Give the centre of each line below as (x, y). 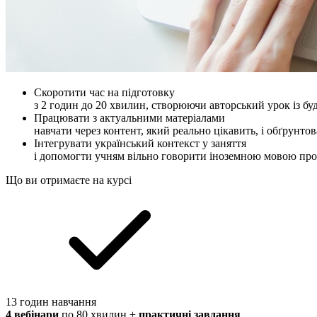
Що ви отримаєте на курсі (69, 180)
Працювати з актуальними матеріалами (129, 117)
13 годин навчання (51, 301)
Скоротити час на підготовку (104, 92)
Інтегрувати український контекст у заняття (140, 143)
